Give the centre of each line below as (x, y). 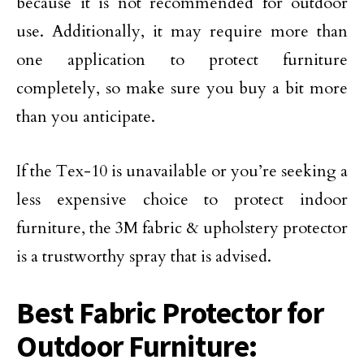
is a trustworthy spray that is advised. (144, 256)
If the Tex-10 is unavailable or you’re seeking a (182, 171)
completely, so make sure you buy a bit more (182, 88)
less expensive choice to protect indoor (182, 199)
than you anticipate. (86, 117)
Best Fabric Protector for (170, 313)
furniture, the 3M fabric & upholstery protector (182, 228)
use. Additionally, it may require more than (182, 31)
